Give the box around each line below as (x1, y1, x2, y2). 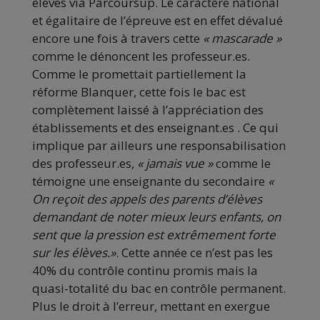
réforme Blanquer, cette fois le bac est (32, 84, 246, 101)
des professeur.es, (32, 155, 137, 172)
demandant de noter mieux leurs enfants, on (32, 209, 281, 226)
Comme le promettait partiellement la (32, 66, 246, 83)
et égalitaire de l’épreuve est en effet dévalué (32, 12, 283, 29)
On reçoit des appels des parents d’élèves (32, 191, 262, 208)
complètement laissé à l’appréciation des (32, 101, 264, 119)
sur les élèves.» (32, 244, 116, 261)
